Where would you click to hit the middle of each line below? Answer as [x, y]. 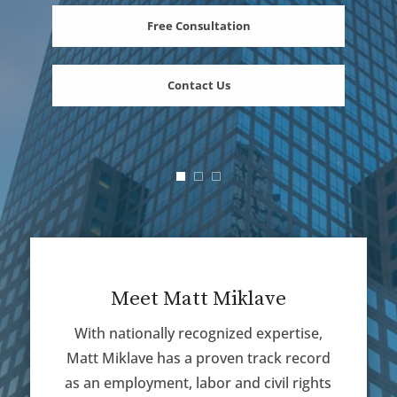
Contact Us [198, 85]
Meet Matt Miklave [198, 299]
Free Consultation [198, 25]
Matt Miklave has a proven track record [198, 358]
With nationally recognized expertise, [198, 333]
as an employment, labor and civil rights [198, 382]
